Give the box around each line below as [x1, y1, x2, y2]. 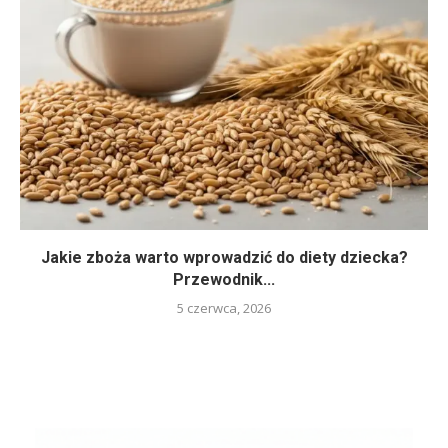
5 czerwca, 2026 [177, 298, 271, 317]
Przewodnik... [173, 269, 275, 289]
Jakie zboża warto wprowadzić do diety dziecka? [40, 247, 408, 267]
